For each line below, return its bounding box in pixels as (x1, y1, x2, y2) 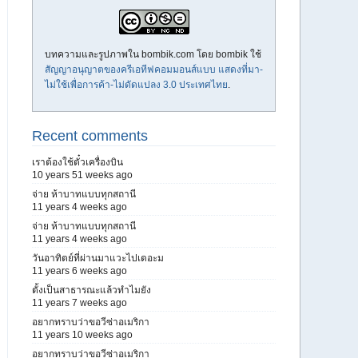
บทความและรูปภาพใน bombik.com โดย (45, 49, 216, 60)
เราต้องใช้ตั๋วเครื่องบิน (32, 157, 123, 168)
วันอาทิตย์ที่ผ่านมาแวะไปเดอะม (32, 253, 164, 264)
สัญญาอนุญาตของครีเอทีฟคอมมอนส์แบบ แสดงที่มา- (45, 64, 263, 75)
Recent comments (32, 128, 148, 144)
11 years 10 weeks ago (32, 329, 133, 340)
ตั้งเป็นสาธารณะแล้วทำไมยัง (32, 284, 151, 296)
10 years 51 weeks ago (32, 169, 133, 181)
